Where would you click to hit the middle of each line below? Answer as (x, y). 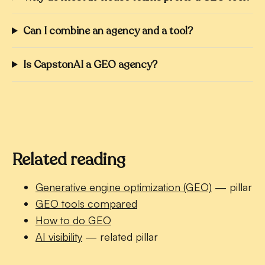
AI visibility (59, 236)
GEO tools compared (86, 203)
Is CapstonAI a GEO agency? (90, 64)
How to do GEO (73, 220)
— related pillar (120, 236)
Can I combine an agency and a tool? (108, 30)
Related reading (69, 159)
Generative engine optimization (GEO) (124, 187)
